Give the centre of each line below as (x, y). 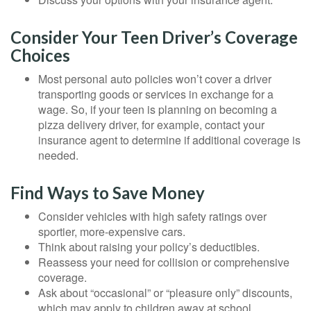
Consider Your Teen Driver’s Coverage (154, 37)
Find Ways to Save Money (108, 193)
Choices (40, 56)
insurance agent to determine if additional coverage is (169, 140)
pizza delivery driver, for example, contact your (151, 125)
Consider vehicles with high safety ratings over (152, 217)
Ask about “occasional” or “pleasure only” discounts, (165, 293)
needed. (58, 155)
